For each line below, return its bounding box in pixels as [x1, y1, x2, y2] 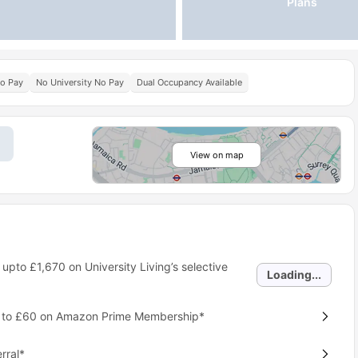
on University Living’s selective [65, 260, 228, 273]
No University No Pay [36, 77, 124, 88]
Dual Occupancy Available [137, 77, 242, 88]
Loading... [267, 268, 322, 281]
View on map [189, 149, 244, 161]
